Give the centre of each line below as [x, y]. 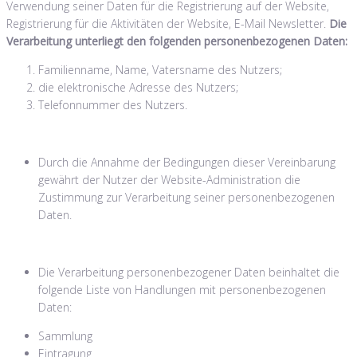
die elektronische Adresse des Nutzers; [138, 87]
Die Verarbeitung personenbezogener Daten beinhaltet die [189, 272]
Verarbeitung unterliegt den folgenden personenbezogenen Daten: [177, 41]
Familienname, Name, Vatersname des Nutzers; [160, 69]
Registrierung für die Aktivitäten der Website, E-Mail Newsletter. [168, 23]
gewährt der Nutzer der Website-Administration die [169, 179]
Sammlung [65, 335]
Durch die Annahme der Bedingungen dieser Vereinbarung [187, 162]
